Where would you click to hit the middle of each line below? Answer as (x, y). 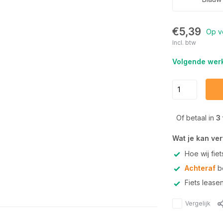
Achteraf (200, 168)
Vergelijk (198, 203)
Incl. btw (184, 43)
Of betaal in (196, 118)
